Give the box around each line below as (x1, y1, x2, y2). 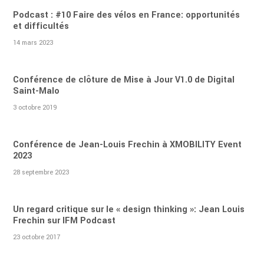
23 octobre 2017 (13, 233, 61, 242)
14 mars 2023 (13, 38, 54, 48)
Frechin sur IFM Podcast (13, 214, 116, 227)
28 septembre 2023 (13, 168, 70, 177)
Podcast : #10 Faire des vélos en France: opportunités (13, 9, 240, 22)
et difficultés (13, 20, 70, 33)
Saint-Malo (13, 85, 60, 98)
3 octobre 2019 (13, 103, 57, 113)
